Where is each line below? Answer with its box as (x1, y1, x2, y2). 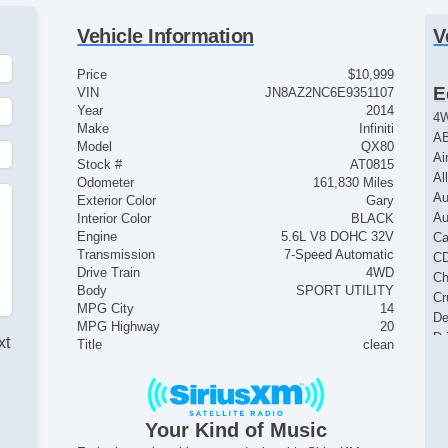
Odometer (77, 175, 135, 191)
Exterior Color (77, 193, 157, 209)
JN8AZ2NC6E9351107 (265, 85, 395, 101)
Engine (77, 229, 118, 245)
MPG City (77, 301, 135, 317)
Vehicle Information (77, 25, 254, 48)
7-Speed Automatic (284, 247, 395, 263)
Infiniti (359, 121, 395, 137)
